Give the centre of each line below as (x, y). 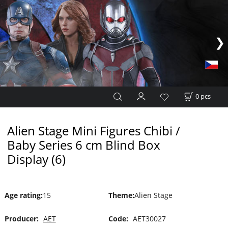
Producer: (21, 219)
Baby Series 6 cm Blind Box (83, 145)
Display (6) (36, 159)
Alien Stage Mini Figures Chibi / (93, 131)
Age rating (22, 195)
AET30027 (149, 219)
